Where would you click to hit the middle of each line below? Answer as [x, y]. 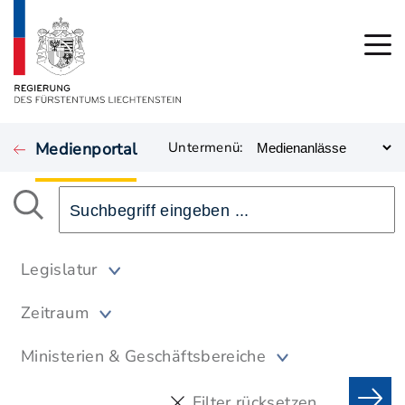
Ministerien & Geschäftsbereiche [144, 356]
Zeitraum [55, 313]
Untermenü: [206, 147]
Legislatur [59, 269]
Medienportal [86, 149]
